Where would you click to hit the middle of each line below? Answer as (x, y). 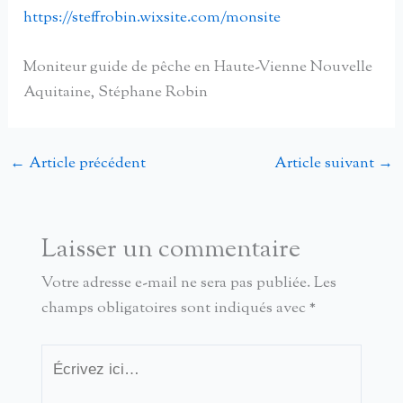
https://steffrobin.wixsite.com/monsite (152, 18)
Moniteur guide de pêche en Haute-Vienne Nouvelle (198, 67)
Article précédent (86, 163)
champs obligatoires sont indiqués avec (175, 309)
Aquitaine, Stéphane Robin (116, 92)
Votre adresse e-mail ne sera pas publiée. (175, 284)
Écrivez (63, 356)
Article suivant (326, 163)
